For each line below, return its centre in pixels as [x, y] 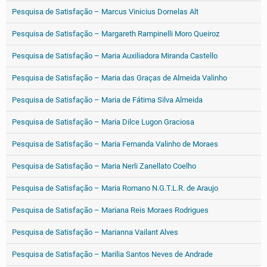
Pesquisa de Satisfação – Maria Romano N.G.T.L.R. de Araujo [115, 188]
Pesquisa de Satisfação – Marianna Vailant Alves [95, 232]
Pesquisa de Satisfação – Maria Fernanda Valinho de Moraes [115, 144]
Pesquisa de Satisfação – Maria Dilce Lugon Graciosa [103, 122]
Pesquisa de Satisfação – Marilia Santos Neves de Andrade [112, 254]
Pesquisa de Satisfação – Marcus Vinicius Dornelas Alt [105, 12]
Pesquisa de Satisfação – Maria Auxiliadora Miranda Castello [115, 56]
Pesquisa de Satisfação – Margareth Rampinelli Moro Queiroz [116, 34]
